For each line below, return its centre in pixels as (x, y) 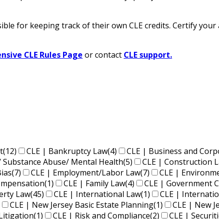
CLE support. (148, 55)
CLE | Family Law (94, 184)
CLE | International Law (97, 194)
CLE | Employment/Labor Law (86, 173)
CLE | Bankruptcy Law (67, 151)
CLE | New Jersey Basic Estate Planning (82, 205)
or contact (103, 55)
